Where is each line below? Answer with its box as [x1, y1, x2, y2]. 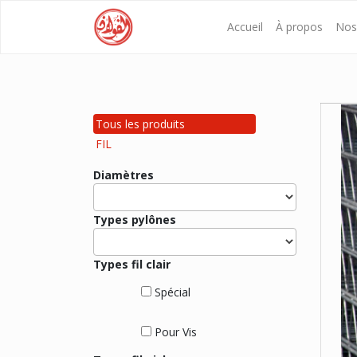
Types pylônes [93, 211, 176, 227]
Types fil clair [93, 256, 171, 272]
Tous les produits [96, 116, 185, 131]
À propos [276, 19, 324, 35]
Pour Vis [155, 324, 197, 339]
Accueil [227, 19, 264, 35]
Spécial [155, 284, 190, 300]
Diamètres [93, 167, 154, 182]
